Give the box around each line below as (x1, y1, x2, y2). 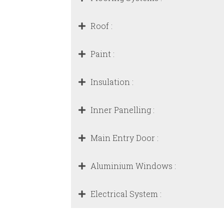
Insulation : (90, 76, 133, 87)
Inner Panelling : (90, 104, 154, 115)
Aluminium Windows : (90, 160, 176, 171)
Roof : (90, 20, 112, 31)
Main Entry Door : (90, 132, 158, 143)
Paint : (90, 48, 114, 59)
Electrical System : (90, 188, 161, 199)
